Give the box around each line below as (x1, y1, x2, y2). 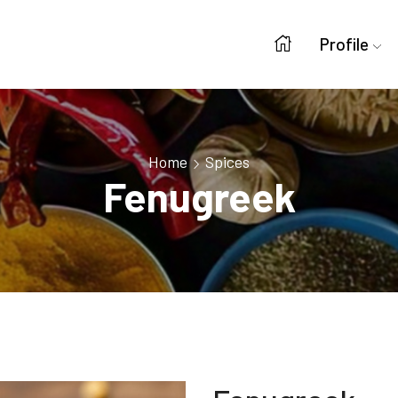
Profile (319, 34, 369, 54)
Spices (205, 152, 250, 171)
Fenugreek (102, 171, 296, 220)
